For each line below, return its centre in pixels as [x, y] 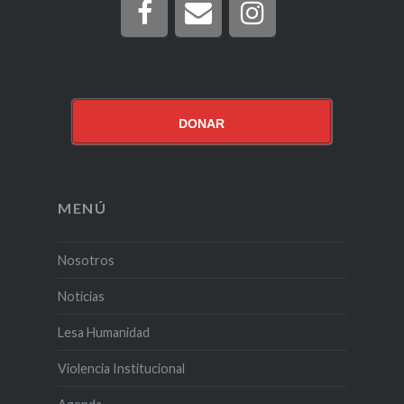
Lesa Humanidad [103, 332]
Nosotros [86, 260]
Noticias [81, 296]
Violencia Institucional [121, 368]
